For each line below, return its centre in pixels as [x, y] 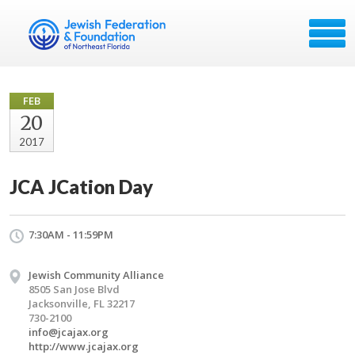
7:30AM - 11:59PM [71, 235]
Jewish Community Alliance [96, 275]
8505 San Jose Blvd [74, 289]
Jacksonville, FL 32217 [82, 303]
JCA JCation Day [81, 187]
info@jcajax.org [69, 332]
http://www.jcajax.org [84, 346]
